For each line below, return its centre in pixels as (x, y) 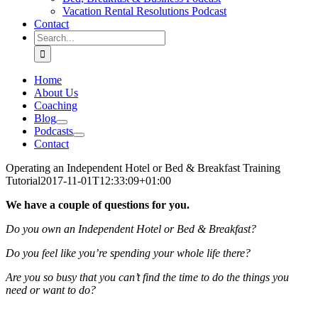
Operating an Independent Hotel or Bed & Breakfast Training (143, 168)
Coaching (56, 105)
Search (49, 36)
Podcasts (54, 131)
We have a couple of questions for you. (98, 205)
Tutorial (23, 181)
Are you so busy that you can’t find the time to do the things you (147, 277)
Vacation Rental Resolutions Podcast (144, 11)
